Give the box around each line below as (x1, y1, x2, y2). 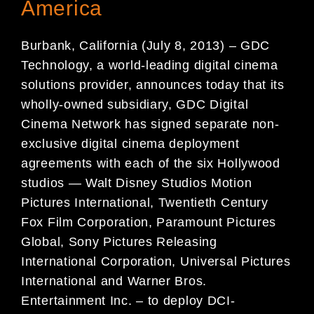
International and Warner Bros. (21, 274, 207, 289)
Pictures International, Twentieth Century (21, 196, 268, 210)
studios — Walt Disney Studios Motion (21, 176, 252, 191)
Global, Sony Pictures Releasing (21, 235, 217, 250)
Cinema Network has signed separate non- (21, 117, 280, 132)
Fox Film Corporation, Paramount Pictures (21, 215, 277, 230)
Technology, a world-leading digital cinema (21, 58, 278, 73)
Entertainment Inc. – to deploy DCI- (21, 294, 235, 308)
